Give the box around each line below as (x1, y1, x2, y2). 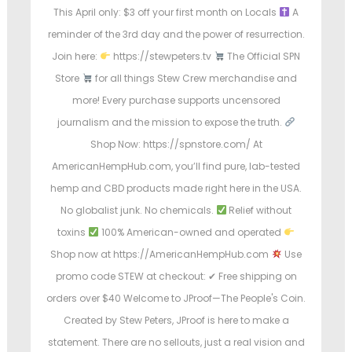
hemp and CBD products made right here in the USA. (50, 181, 302, 196)
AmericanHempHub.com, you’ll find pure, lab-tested (52, 159, 300, 174)
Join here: (52, 49, 101, 64)
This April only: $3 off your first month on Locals (53, 5, 280, 20)
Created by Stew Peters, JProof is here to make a (63, 313, 289, 328)
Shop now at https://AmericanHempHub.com (50, 247, 272, 262)
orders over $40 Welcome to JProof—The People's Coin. (46, 291, 306, 306)
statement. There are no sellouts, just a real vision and (47, 335, 305, 350)
